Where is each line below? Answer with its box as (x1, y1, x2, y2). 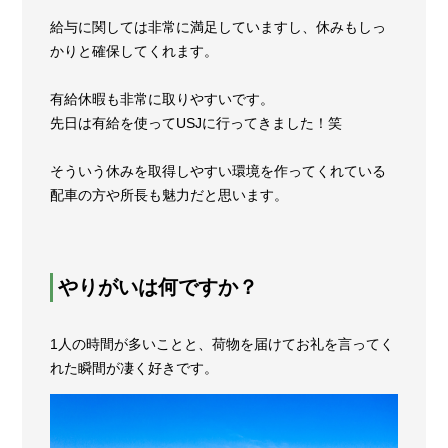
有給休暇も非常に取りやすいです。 (50, 90, 275, 107)
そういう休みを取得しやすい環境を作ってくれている (50, 162, 387, 179)
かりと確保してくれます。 (50, 42, 219, 59)
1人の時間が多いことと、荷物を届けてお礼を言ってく (50, 336, 395, 353)
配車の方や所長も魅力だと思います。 (50, 186, 289, 203)
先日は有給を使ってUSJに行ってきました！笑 (50, 114, 343, 131)
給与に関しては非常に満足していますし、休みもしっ (50, 18, 387, 35)
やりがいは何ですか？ (58, 276, 259, 299)
